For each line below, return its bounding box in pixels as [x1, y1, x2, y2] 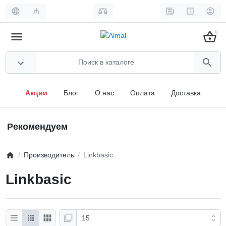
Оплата [130, 88, 155, 97]
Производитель [23, 151, 74, 159]
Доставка [171, 88, 201, 97]
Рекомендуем [7, 122, 68, 132]
